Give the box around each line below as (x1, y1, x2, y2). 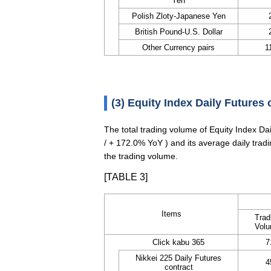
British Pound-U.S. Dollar (134, 27, 223, 36)
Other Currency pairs (142, 43, 215, 52)
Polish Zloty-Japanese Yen (131, 11, 226, 21)
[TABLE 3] (104, 172, 148, 182)
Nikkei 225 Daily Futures (135, 253, 221, 263)
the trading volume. (104, 151, 178, 161)
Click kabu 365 (152, 238, 204, 247)
